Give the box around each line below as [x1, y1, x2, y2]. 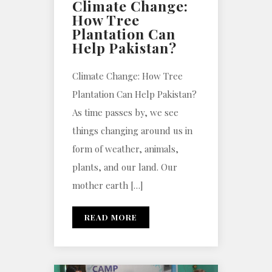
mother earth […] [72, 179, 143, 192]
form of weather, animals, [72, 143, 178, 155]
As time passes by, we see [72, 106, 178, 119]
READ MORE [84, 212, 137, 223]
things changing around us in [72, 124, 192, 137]
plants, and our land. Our [72, 161, 177, 174]
